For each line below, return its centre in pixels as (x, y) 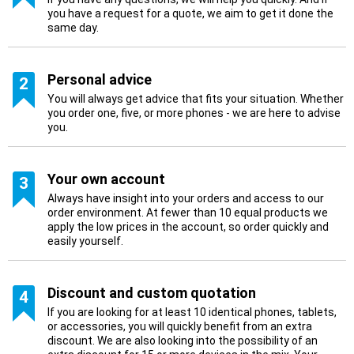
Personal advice (100, 79)
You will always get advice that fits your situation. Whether (196, 99)
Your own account (106, 179)
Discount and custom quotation (152, 293)
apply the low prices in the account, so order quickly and (188, 227)
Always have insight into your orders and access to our (186, 198)
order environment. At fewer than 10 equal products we (188, 213)
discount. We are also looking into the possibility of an (183, 341)
